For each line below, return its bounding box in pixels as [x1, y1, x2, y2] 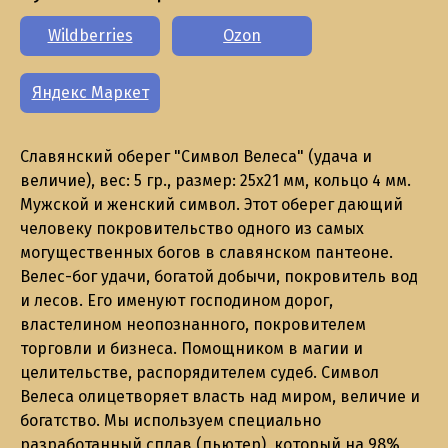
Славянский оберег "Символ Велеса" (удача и [20, 146, 372, 166]
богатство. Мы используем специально [20, 410, 321, 430]
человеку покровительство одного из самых [20, 218, 364, 238]
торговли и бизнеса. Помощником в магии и [20, 338, 363, 358]
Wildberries [47, 26, 133, 46]
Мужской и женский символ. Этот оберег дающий [20, 194, 403, 214]
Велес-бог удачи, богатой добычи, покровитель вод [20, 266, 418, 286]
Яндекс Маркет [31, 82, 149, 102]
